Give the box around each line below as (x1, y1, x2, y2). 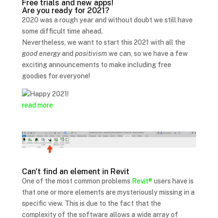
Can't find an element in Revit (21, 166, 129, 176)
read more (21, 101, 53, 109)
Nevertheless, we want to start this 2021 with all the (21, 38, 185, 47)
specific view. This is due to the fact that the (21, 199, 161, 207)
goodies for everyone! (21, 72, 90, 80)
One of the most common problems (21, 177, 132, 185)
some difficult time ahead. (21, 27, 103, 36)
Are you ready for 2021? (21, 6, 109, 16)
